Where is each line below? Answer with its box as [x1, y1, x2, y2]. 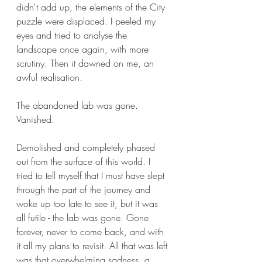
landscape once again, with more [16, 43, 151, 56]
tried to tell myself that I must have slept [16, 169, 167, 182]
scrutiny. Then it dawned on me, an [16, 57, 157, 70]
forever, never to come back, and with [16, 225, 167, 238]
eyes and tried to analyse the [16, 29, 130, 42]
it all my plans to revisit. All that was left [16, 239, 170, 252]
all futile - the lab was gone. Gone [16, 211, 151, 224]
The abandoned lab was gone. [16, 99, 141, 112]
